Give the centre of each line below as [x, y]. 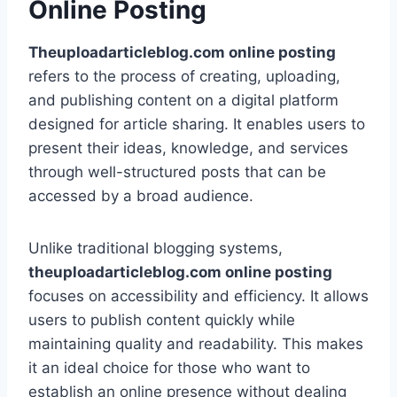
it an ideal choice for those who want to [169, 368]
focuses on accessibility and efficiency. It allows [198, 296]
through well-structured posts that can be [177, 172]
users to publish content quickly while [162, 320]
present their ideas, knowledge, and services [188, 148]
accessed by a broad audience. [141, 196]
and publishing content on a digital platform [183, 101]
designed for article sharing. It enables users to [197, 125]
